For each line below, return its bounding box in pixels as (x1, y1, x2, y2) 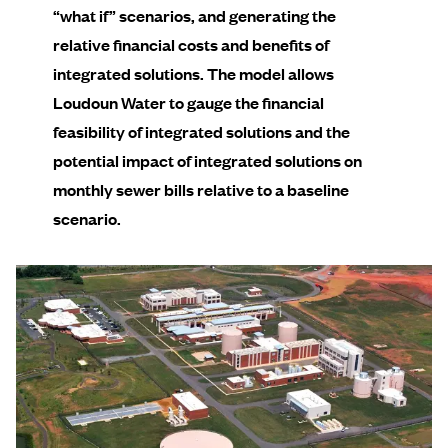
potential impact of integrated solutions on (52, 149, 362, 172)
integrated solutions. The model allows (52, 62, 334, 85)
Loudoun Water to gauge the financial (52, 91, 324, 114)
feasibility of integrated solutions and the (52, 120, 350, 143)
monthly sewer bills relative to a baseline (52, 178, 349, 201)
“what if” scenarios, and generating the (52, 4, 336, 27)
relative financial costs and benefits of (52, 33, 329, 56)
